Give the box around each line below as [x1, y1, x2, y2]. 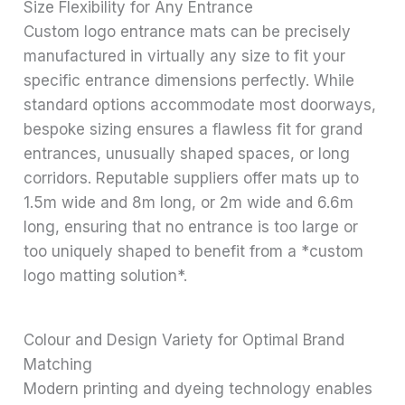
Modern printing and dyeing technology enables [24, 380, 373, 399]
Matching [24, 355, 93, 374]
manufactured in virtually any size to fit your [24, 47, 346, 66]
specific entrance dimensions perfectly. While [24, 71, 355, 90]
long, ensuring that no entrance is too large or [24, 218, 359, 237]
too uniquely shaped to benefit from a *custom [24, 242, 364, 261]
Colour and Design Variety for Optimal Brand [24, 331, 345, 350]
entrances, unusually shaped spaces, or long [24, 145, 351, 164]
